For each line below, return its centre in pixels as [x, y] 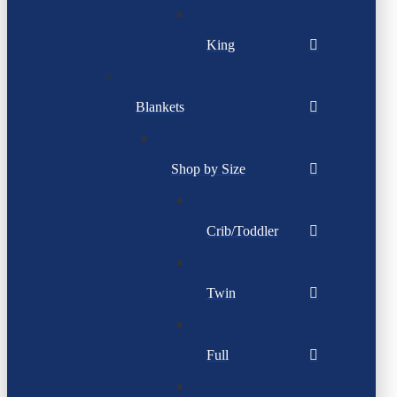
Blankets [160, 107]
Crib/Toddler [242, 231]
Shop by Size [208, 169]
